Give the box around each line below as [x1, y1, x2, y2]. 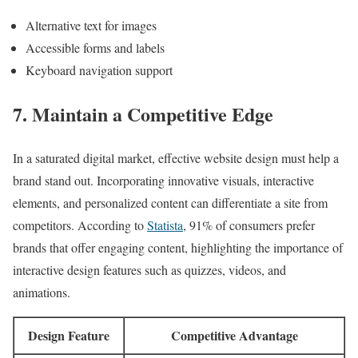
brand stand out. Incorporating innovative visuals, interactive [13, 171, 314, 189]
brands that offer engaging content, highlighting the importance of [13, 238, 343, 256]
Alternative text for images [26, 16, 157, 34]
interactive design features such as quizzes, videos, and [13, 261, 286, 278]
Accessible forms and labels [26, 38, 165, 56]
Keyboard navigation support [26, 61, 173, 78]
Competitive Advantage [170, 325, 298, 344]
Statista [147, 216, 183, 233]
